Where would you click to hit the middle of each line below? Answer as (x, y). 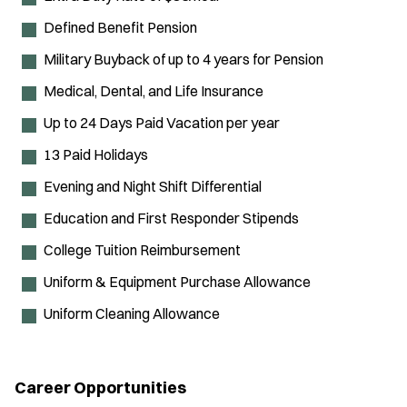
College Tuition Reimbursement (142, 250)
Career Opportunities (100, 388)
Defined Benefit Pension (120, 28)
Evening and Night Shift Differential (153, 187)
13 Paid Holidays (96, 155)
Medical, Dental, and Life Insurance (154, 91)
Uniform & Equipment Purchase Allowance (177, 282)
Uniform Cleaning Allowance (132, 314)
